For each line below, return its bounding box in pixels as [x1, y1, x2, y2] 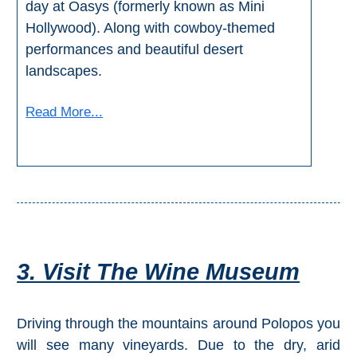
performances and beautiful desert [25, 41, 244, 58]
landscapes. [25, 63, 103, 80]
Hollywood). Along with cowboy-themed [25, 20, 276, 37]
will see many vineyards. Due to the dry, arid [17, 337, 340, 354]
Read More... [25, 104, 104, 120]
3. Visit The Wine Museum [17, 259, 300, 285]
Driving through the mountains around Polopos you [17, 316, 340, 332]
